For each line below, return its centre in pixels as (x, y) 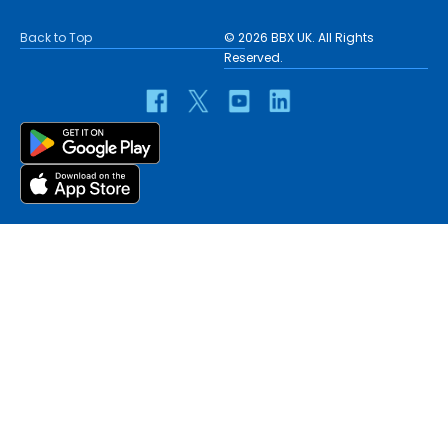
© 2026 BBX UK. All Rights (299, 37)
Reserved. (253, 57)
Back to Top (56, 37)
